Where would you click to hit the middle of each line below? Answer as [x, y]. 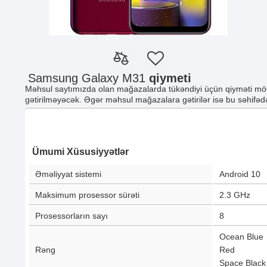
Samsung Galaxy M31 [89, 78]
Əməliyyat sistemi [68, 174]
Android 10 [240, 174]
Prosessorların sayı [72, 216]
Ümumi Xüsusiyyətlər [80, 152]
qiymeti [170, 78]
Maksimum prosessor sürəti [87, 195]
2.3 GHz [235, 195]
